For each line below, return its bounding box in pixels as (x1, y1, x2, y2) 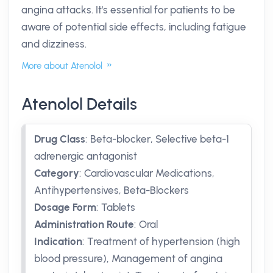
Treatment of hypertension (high (87, 235, 240, 247)
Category (34, 167, 79, 179)
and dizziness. (21, 38, 87, 50)
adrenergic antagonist (34, 150, 137, 162)
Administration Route (34, 218, 134, 230)
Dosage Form (34, 201, 96, 213)
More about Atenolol (21, 60, 105, 71)
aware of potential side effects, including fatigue (21, 21, 246, 33)
